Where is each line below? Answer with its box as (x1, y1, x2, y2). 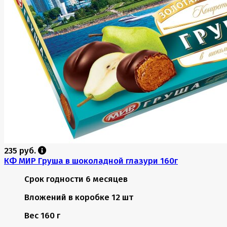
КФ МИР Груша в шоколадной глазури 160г (4, 155, 178, 166)
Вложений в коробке (24, 192, 109, 202)
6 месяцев (86, 173, 128, 184)
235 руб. (4, 145, 38, 156)
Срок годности (24, 173, 84, 184)
